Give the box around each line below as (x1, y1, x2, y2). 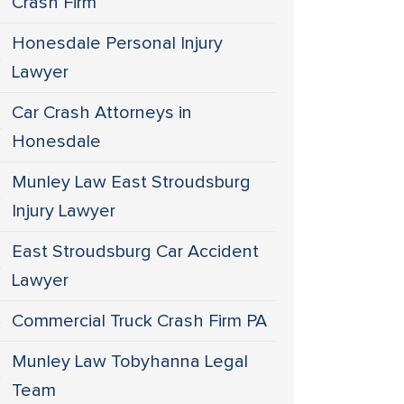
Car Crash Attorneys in (12, 104, 193, 122)
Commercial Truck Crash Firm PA (12, 312, 268, 330)
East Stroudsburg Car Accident (12, 243, 260, 261)
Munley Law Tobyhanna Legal (12, 353, 249, 371)
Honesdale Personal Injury (12, 34, 224, 52)
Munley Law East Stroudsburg (12, 173, 252, 191)
